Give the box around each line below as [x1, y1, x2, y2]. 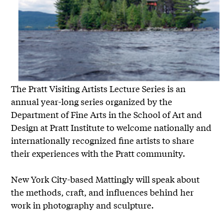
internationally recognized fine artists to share [11, 133, 195, 146]
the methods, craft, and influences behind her [11, 185, 194, 198]
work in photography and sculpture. [11, 198, 154, 211]
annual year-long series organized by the [11, 95, 173, 108]
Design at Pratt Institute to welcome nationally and [11, 120, 212, 133]
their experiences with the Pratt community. [11, 146, 186, 159]
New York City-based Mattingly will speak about [11, 172, 200, 185]
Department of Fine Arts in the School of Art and [11, 108, 203, 120]
